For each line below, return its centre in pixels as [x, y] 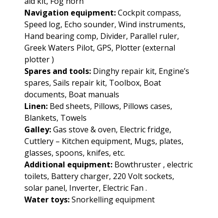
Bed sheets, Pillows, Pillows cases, [110, 106]
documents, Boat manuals [72, 94]
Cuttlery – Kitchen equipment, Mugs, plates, [104, 141]
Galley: [38, 129]
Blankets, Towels [55, 118]
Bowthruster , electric [153, 164]
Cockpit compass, [148, 12]
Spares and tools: [58, 71]
